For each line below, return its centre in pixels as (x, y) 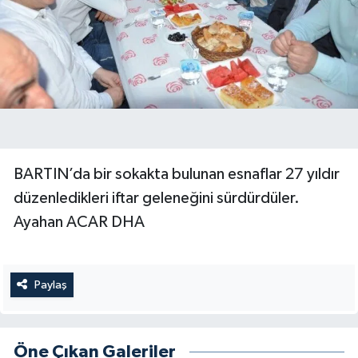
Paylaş (50, 284)
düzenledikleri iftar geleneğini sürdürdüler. (157, 198)
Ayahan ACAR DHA (79, 222)
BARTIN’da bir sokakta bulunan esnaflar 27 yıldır (177, 174)
